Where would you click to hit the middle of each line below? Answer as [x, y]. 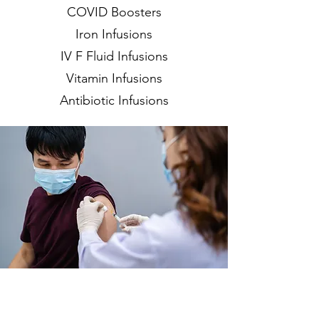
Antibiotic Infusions [114, 100]
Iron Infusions [114, 34]
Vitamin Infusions [114, 78]
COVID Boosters [114, 12]
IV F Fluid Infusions [114, 56]
